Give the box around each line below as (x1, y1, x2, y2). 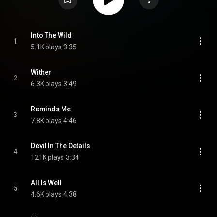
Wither (31, 68, 51, 76)
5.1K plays (31, 43, 62, 51)
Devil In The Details (31, 142, 90, 150)
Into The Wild (31, 31, 72, 39)
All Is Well (31, 179, 62, 186)
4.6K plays (31, 190, 62, 198)
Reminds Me (31, 105, 71, 113)
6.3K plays (31, 80, 62, 88)
